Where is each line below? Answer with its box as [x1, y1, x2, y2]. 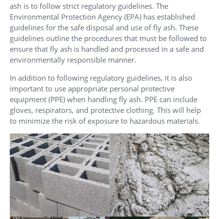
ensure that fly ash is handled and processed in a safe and [10, 44, 204, 54]
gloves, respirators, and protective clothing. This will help [10, 105, 201, 115]
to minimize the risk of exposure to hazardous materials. [10, 115, 200, 126]
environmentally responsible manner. [10, 54, 136, 65]
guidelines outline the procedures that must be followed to [10, 33, 207, 43]
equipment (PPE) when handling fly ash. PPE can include [10, 94, 197, 104]
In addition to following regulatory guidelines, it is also [10, 72, 192, 83]
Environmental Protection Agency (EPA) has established [10, 11, 195, 22]
